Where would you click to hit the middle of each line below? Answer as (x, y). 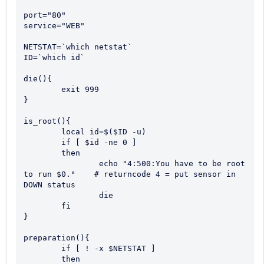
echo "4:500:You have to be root (61, 163)
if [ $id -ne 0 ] (42, 142)
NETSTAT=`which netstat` (78, 47)
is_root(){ (47, 121)
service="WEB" (54, 25)
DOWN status (49, 184)
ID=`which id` (54, 57)
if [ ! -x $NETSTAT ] (42, 248)
